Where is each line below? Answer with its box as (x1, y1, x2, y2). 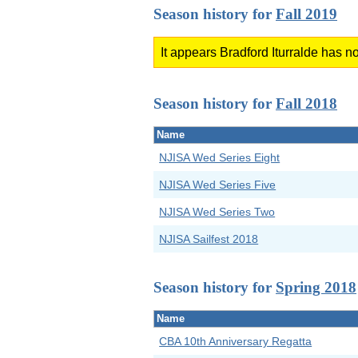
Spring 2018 (276, 278, 356, 296)
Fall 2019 (276, 5, 337, 22)
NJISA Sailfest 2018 (159, 233, 259, 246)
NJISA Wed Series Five (159, 178, 276, 192)
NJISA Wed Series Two (159, 205, 276, 219)
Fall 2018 (276, 94, 337, 112)
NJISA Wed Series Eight (159, 151, 280, 165)
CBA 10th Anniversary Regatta (159, 335, 312, 348)
